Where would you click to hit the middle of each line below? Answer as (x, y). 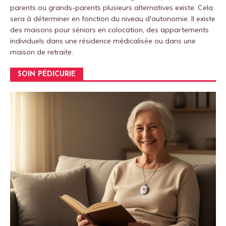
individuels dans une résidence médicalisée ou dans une (103, 41)
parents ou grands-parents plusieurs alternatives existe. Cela (111, 7)
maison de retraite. (42, 52)
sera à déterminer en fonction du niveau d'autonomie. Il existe (113, 18)
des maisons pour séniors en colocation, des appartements (109, 30)
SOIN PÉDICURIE (47, 74)
